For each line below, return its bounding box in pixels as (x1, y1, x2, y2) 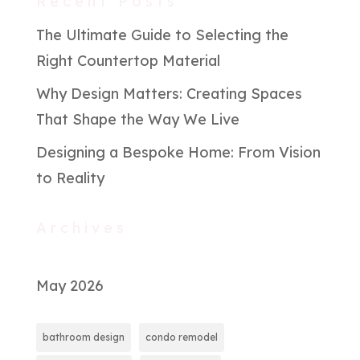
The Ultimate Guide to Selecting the (35, 25, 288, 44)
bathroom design (42, 330, 125, 343)
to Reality (35, 168, 104, 187)
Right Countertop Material (35, 51, 220, 70)
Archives (35, 218, 128, 237)
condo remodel (145, 330, 218, 343)
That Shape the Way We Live (35, 109, 239, 129)
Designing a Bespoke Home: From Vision (35, 142, 321, 162)
